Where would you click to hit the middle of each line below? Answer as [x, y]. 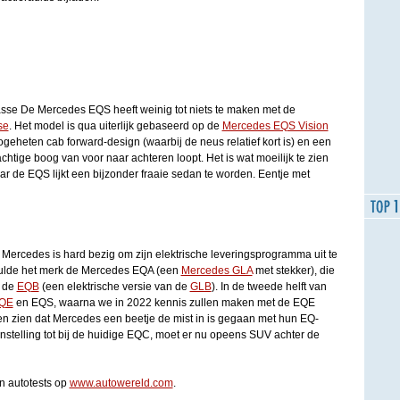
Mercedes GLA [217, 271]
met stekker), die [293, 271]
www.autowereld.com [121, 383]
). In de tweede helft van [269, 287]
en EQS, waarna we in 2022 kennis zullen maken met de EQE [164, 303]
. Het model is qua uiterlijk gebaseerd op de [115, 126]
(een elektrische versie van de [114, 287]
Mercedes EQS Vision [275, 126]
